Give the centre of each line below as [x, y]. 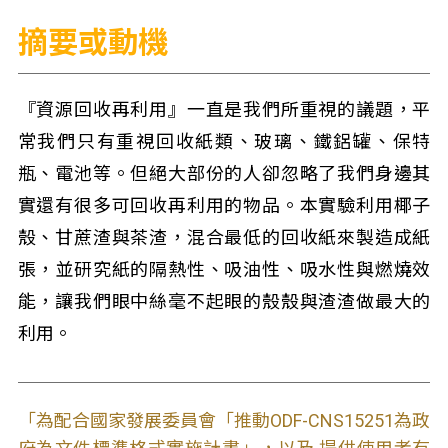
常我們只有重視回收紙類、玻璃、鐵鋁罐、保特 [224, 141]
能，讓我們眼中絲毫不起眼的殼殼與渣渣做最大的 [224, 301]
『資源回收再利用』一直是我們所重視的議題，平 [224, 109]
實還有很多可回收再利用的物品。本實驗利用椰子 [224, 205]
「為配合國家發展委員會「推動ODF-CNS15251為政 [224, 420]
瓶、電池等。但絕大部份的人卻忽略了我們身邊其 [224, 173]
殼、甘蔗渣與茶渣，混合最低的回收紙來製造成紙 [224, 237]
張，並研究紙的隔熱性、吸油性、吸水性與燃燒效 [224, 269]
